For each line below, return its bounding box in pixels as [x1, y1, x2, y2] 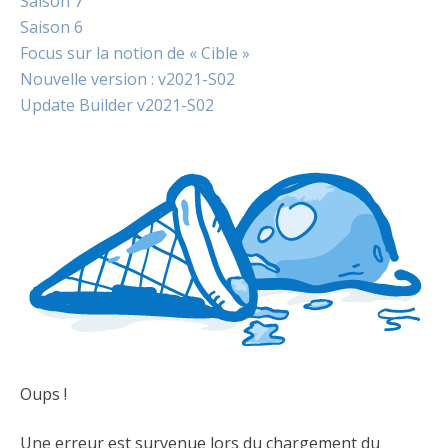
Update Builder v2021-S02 [20, 93, 214, 116]
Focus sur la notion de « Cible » [20, 41, 250, 64]
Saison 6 [20, 15, 83, 38]
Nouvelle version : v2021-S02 [20, 67, 235, 90]
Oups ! [20, 382, 67, 405]
